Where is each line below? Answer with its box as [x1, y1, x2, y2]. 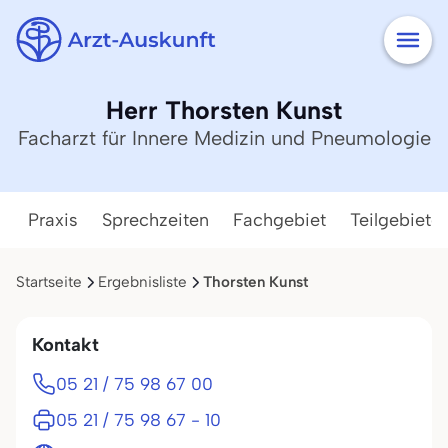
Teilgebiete [350, 209, 441, 231]
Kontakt [32, 333, 99, 356]
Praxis [28, 209, 78, 231]
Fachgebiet [233, 209, 326, 231]
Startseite [16, 273, 82, 291]
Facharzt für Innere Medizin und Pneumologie [17, 126, 431, 150]
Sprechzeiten [102, 209, 209, 231]
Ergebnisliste [98, 273, 187, 291]
